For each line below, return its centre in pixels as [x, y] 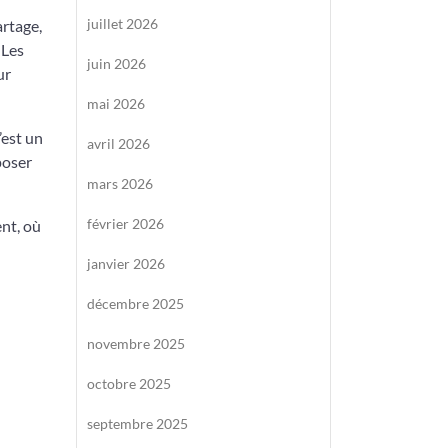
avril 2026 [118, 143]
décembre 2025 [135, 303]
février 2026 [125, 223]
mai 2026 [116, 103]
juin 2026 [116, 63]
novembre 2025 [136, 343]
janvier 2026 [126, 263]
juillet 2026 [122, 23]
